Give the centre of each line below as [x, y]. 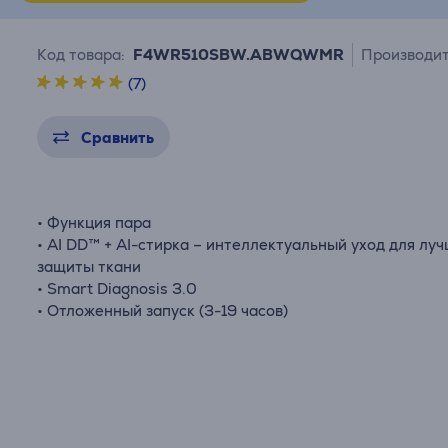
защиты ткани [89, 266]
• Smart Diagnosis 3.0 [117, 288]
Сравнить [118, 137]
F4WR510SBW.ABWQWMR [239, 54]
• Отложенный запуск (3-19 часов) [163, 310]
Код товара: [81, 54]
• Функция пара [94, 222]
